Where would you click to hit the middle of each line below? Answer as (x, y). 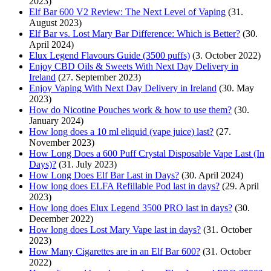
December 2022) (61, 218)
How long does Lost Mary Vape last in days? (115, 229)
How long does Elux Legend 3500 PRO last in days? (131, 207)
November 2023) (62, 142)
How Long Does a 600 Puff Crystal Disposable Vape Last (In (147, 153)
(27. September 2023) (100, 77)
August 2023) (55, 22)
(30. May (237, 88)
